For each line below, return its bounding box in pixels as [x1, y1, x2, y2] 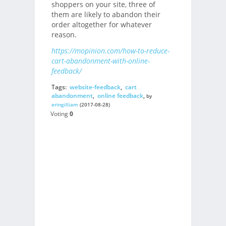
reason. [51, 29, 77, 39]
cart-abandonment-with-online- [51, 56, 150, 66]
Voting [50, 109, 69, 119]
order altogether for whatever [51, 19, 152, 29]
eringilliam [51, 100, 78, 108]
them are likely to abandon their [51, 9, 160, 19]
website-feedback [69, 82, 121, 91]
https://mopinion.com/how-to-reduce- [51, 46, 169, 56]
